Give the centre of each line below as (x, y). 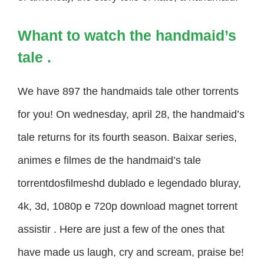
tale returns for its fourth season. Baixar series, (127, 137)
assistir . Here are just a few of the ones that (121, 229)
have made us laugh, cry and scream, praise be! (131, 252)
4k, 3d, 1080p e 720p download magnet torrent (128, 206)
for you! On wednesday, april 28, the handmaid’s (131, 114)
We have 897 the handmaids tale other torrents (128, 91)
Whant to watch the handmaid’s (127, 35)
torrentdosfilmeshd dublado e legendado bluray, (129, 183)
